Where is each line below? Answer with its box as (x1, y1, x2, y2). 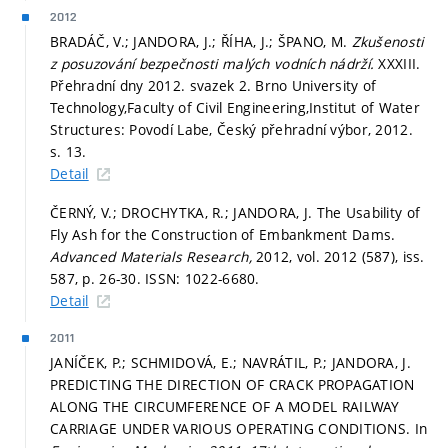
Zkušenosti (351, 31, 424, 51)
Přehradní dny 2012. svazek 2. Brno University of (50, 75, 377, 95)
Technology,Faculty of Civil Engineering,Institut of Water (50, 97, 420, 117)
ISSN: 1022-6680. (145, 269, 260, 289)
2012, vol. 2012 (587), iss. (256, 247, 425, 267)
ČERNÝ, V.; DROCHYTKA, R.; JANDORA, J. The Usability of (50, 203, 421, 223)
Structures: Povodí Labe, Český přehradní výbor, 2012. (50, 119, 413, 139)
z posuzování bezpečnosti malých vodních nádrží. (50, 53, 379, 73)
